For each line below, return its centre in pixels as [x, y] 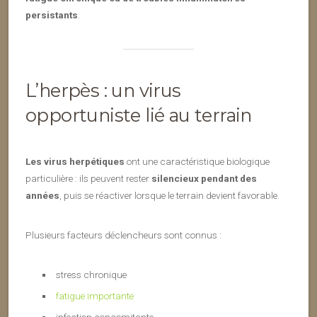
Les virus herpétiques [75, 161]
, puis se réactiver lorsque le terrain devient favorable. [169, 195]
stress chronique [91, 275]
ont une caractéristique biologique [197, 161]
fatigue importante [94, 296]
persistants [52, 15]
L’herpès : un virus [103, 90]
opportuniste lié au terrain [139, 115]
